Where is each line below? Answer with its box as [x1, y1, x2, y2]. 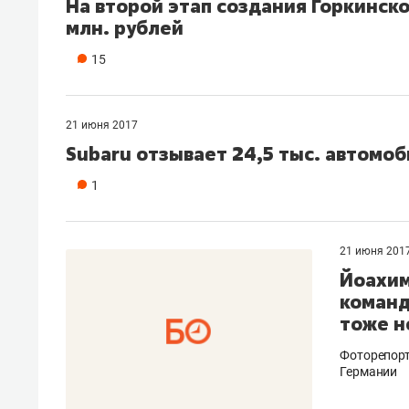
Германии [340, 363, 398, 379]
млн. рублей [66, 15, 184, 40]
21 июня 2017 [66, 118, 138, 131]
